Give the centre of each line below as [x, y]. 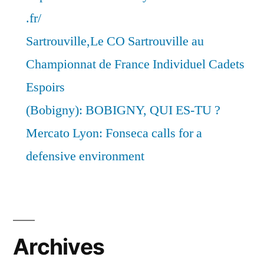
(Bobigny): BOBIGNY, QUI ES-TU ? [123, 110]
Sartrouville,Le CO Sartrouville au [115, 41]
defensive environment [85, 156]
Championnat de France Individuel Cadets [135, 64]
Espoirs [45, 87]
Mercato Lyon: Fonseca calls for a [114, 133]
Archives [59, 246]
